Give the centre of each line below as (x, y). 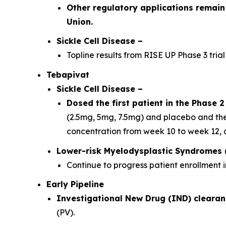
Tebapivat (68, 74)
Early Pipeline (75, 184)
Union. (80, 21)
